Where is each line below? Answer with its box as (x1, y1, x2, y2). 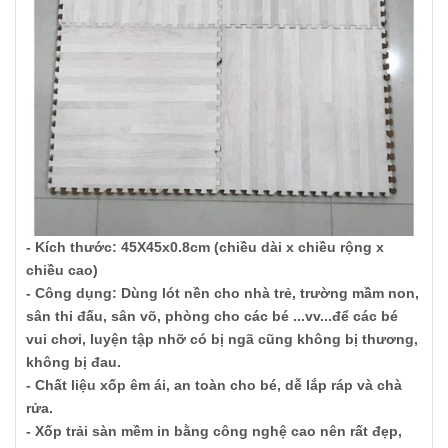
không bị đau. (26, 354, 121, 370)
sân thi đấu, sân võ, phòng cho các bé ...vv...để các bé (26, 308, 398, 324)
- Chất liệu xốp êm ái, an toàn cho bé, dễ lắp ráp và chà (26, 377, 402, 393)
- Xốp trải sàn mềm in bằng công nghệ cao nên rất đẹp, (26, 423, 402, 439)
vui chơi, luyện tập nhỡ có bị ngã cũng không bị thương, (26, 331, 418, 347)
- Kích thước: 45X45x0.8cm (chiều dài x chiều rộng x (26, 239, 384, 255)
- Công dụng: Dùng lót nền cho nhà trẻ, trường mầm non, (26, 285, 419, 301)
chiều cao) (26, 262, 98, 278)
